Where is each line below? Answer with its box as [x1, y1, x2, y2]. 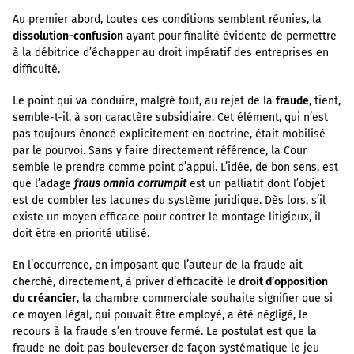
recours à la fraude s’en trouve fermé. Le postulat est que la [13, 324, 317, 338]
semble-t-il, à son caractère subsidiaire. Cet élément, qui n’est [13, 110, 328, 124]
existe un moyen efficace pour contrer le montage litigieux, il [13, 209, 321, 224]
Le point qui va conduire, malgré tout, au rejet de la [13, 93, 276, 107]
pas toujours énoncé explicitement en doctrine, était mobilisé [13, 126, 326, 141]
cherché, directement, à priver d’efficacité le [13, 274, 236, 288]
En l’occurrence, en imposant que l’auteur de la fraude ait [13, 258, 303, 272]
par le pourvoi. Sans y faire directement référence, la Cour [13, 143, 307, 157]
